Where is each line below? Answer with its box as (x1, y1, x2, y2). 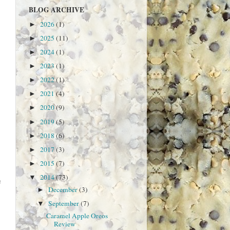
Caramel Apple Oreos (46, 210, 108, 220)
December (48, 184, 80, 194)
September (48, 198, 81, 208)
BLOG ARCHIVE (29, 4, 84, 15)
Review (53, 219, 75, 228)
